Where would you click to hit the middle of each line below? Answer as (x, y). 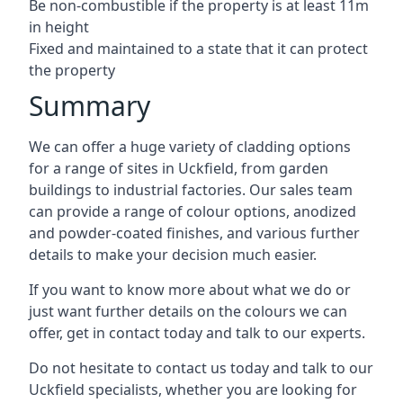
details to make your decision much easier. (173, 254)
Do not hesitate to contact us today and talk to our (201, 367)
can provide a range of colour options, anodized (193, 211)
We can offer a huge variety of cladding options (190, 146)
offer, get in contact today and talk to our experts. (197, 332)
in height (59, 27)
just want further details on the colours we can (188, 311)
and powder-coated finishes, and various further (194, 233)
